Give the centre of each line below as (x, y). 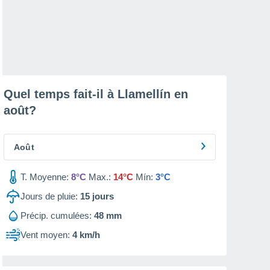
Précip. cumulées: (56, 215)
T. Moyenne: (45, 177)
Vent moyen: (45, 235)
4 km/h (86, 235)
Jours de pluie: (49, 196)
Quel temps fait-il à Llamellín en (96, 94)
